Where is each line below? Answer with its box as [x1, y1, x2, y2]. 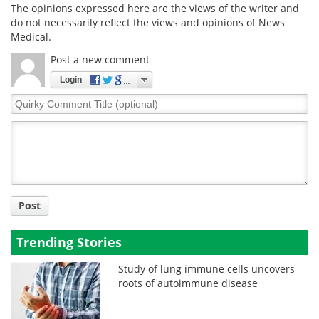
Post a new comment [51, 52, 150, 66]
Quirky [10, 93, 43, 107]
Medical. [11, 29, 51, 43]
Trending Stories [16, 233, 122, 251]
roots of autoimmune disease [118, 276, 258, 290]
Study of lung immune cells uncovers [118, 261, 296, 276]
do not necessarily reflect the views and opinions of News [11, 15, 285, 29]
